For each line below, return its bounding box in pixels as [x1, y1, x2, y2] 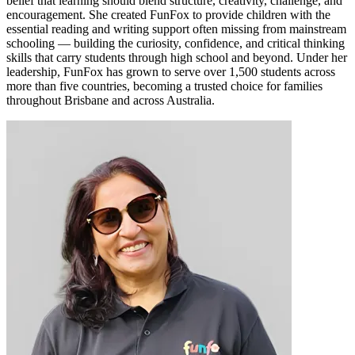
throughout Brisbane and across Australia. [6, 94, 215, 108]
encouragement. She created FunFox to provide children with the [6, 8, 330, 22]
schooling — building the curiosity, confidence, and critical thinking [6, 36, 345, 51]
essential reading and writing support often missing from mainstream [6, 22, 346, 36]
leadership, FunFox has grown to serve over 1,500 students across [6, 65, 335, 79]
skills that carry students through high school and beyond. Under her [6, 51, 347, 65]
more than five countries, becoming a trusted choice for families [6, 79, 323, 94]
